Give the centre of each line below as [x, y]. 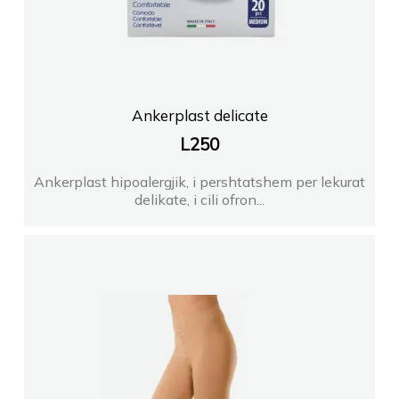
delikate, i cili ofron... [199, 200]
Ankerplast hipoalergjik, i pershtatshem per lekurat [199, 182]
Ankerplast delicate [199, 116]
